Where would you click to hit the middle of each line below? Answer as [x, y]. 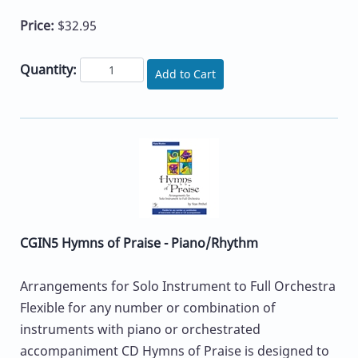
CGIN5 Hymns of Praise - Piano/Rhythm [139, 243]
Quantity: [48, 69]
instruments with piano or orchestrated [140, 329]
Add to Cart [185, 74]
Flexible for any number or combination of [148, 307]
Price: [39, 26]
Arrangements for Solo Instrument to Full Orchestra [178, 286]
